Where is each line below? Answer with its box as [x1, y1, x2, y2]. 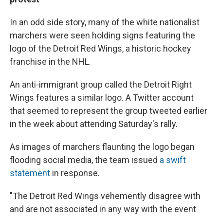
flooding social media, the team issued [10, 154, 160, 165]
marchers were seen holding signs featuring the [10, 30, 195, 40]
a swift [160, 154, 186, 165]
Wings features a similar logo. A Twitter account [10, 92, 194, 103]
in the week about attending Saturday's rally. [10, 118, 178, 129]
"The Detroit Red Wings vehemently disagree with [10, 190, 200, 201]
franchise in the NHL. [10, 56, 91, 67]
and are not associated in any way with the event [10, 203, 196, 214]
